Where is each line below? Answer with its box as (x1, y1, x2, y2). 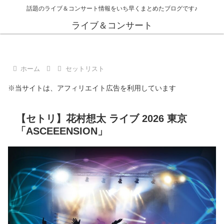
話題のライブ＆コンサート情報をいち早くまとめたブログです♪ (26, 5, 197, 12)
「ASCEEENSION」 (16, 125, 107, 136)
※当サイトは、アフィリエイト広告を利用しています (8, 84, 176, 92)
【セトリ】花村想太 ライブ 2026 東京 (16, 112, 187, 124)
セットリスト (65, 65, 104, 73)
